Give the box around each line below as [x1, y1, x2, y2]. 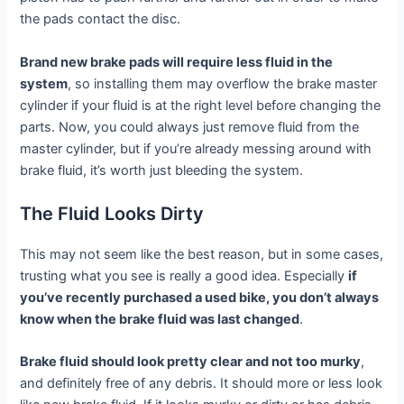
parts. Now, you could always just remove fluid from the [20, 118, 360, 135]
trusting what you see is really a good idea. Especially [20, 268, 349, 285]
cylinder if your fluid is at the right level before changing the [20, 96, 381, 114]
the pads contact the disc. [20, 11, 181, 28]
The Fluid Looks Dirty [20, 203, 205, 225]
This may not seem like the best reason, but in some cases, [20, 246, 384, 263]
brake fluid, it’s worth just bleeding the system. [20, 161, 304, 179]
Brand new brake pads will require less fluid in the [20, 53, 334, 70]
